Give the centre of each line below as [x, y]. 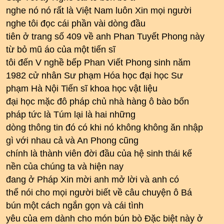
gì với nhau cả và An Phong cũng [72, 140]
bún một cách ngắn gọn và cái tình [75, 205]
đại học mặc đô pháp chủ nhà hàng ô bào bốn [97, 101]
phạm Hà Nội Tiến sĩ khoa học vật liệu [82, 88]
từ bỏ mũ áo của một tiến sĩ [61, 49]
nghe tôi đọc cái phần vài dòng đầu [76, 23]
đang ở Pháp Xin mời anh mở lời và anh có [92, 179]
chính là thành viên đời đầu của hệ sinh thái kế [99, 153]
